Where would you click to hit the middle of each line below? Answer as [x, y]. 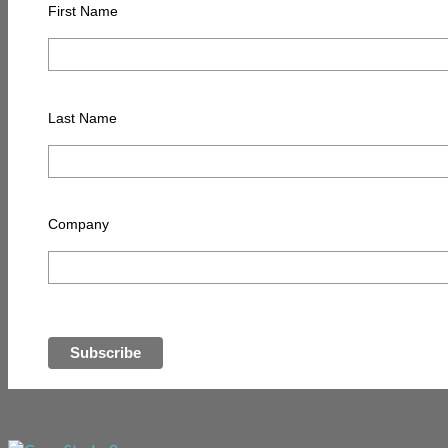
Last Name [82, 117]
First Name [82, 11]
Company [78, 224]
